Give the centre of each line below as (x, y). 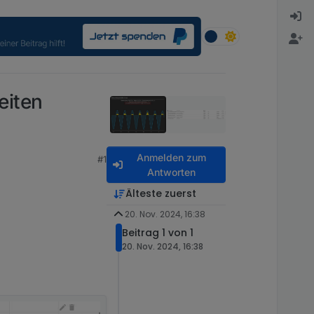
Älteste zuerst (161, 193)
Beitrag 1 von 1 (158, 233)
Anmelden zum (171, 157)
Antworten (171, 172)
